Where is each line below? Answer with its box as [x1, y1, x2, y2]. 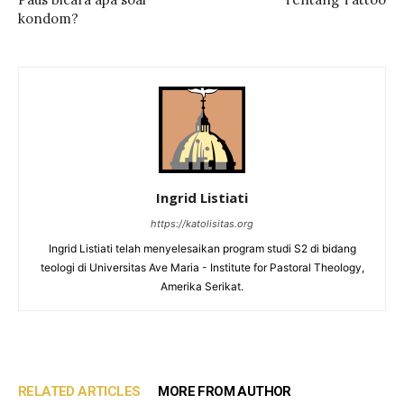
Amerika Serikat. [161, 280, 243, 293]
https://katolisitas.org [151, 217, 253, 230]
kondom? [18, 10, 78, 27]
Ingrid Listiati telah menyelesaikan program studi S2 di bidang [48, 242, 356, 255]
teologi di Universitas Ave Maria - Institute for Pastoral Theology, [40, 261, 364, 274]
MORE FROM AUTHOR [158, 383, 291, 399]
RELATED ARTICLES [18, 383, 141, 399]
